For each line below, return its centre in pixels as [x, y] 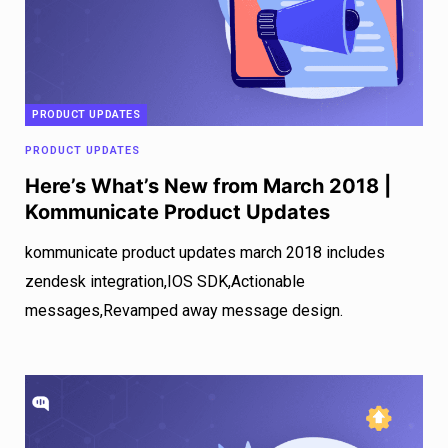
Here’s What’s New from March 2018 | [208, 186]
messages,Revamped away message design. [184, 311]
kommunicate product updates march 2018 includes [205, 253]
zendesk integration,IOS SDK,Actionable [165, 282]
